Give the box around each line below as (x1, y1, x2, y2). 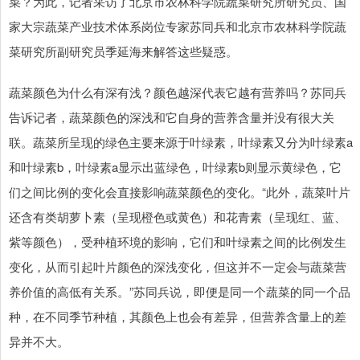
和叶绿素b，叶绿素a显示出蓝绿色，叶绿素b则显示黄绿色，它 (9, 158, 342, 176)
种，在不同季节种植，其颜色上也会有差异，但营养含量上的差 (9, 308, 346, 325)
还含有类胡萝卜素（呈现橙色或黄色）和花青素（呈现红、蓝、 (9, 208, 346, 226)
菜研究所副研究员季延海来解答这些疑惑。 (9, 43, 238, 60)
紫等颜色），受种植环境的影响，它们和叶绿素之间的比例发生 (9, 233, 346, 251)
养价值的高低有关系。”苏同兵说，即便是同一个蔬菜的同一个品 (9, 283, 350, 301)
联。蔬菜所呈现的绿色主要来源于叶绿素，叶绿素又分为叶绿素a (9, 133, 353, 151)
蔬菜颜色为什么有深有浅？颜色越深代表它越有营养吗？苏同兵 (9, 84, 346, 101)
